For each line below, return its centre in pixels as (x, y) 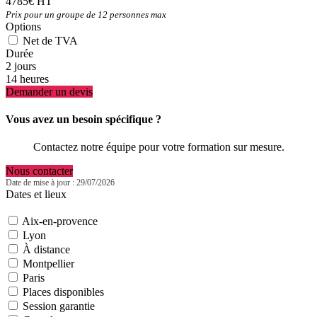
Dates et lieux (36, 195)
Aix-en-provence (60, 221)
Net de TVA (50, 40)
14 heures (27, 79)
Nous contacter (39, 171)
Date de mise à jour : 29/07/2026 (60, 183)
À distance (46, 250)
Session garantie (59, 306)
